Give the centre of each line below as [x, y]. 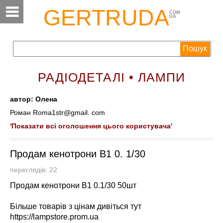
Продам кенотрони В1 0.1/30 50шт [73, 185]
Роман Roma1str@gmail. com [57, 113]
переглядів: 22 [37, 170]
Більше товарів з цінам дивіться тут [76, 206]
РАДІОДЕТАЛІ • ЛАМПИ [111, 77]
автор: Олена [34, 99]
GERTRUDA [106, 17]
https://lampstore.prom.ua [54, 217]
